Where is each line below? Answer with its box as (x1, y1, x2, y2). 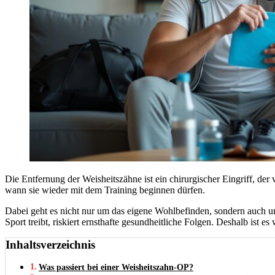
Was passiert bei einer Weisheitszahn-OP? (38, 261, 193, 272)
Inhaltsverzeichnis (6, 238, 95, 251)
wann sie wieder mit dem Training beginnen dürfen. (5, 184, 205, 195)
